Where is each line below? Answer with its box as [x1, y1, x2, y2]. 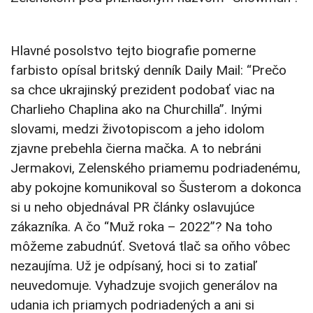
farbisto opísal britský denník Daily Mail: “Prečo [10, 62, 286, 79]
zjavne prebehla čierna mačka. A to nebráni [10, 140, 261, 157]
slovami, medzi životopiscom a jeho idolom [10, 121, 265, 138]
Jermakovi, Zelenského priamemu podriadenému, [10, 160, 300, 177]
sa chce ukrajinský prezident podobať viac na [10, 82, 275, 99]
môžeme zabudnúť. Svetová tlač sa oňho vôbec [10, 238, 290, 255]
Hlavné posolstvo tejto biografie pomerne [10, 43, 256, 59]
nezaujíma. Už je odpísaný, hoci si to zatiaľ [10, 258, 257, 275]
